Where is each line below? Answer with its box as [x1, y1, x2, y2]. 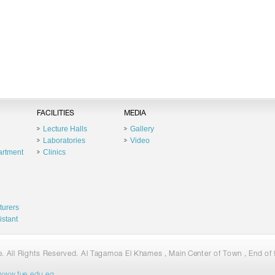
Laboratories [42, 136, 85, 145]
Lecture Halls [42, 125, 87, 133]
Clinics [42, 148, 66, 157]
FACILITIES [36, 110, 74, 117]
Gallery [130, 125, 154, 133]
